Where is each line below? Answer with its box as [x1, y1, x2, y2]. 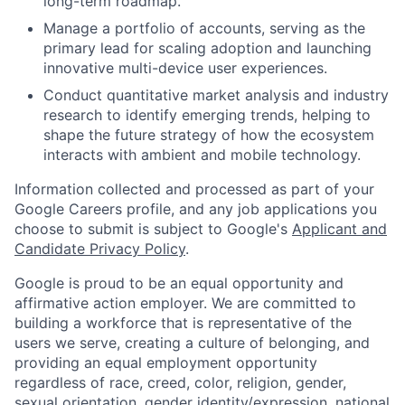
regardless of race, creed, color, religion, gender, [14, 372, 346, 391]
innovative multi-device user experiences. [43, 58, 327, 77]
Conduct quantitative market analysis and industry [43, 85, 389, 104]
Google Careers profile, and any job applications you [14, 199, 377, 218]
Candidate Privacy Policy [14, 239, 185, 258]
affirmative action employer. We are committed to [14, 293, 356, 312]
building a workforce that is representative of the [14, 313, 352, 332]
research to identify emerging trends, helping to [43, 105, 371, 124]
